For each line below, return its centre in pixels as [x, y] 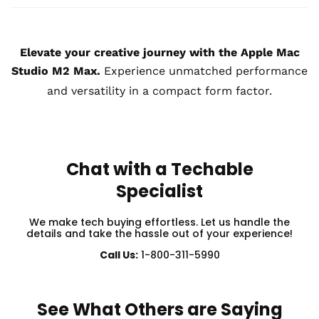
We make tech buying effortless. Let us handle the [159, 222]
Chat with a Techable [159, 169]
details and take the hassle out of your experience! [159, 233]
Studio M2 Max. [56, 70]
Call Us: [119, 255]
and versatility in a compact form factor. [159, 90]
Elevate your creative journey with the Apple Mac [159, 52]
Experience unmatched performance [206, 70]
